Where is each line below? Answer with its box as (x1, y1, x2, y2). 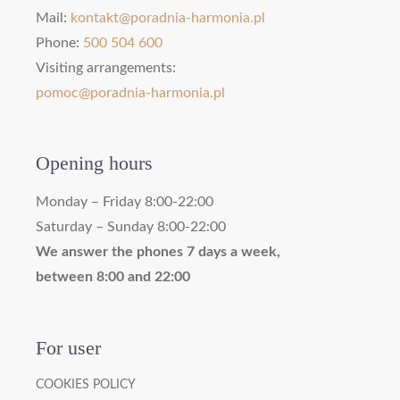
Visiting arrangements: (36, 61, 176, 76)
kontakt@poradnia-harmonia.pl (71, 11, 265, 26)
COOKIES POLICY (36, 378, 136, 391)
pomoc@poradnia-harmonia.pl (36, 86, 225, 101)
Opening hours (36, 152, 153, 175)
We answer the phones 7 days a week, (36, 245, 280, 260)
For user (36, 336, 101, 359)
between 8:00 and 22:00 (36, 270, 190, 285)
